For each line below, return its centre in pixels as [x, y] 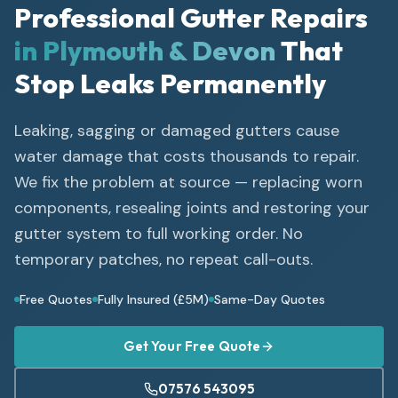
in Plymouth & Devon [145, 50]
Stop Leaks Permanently [170, 83]
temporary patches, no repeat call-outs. [163, 259]
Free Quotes [56, 299]
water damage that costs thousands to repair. [187, 156]
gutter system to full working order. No [159, 233]
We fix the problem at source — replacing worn [188, 182]
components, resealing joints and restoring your [192, 207]
